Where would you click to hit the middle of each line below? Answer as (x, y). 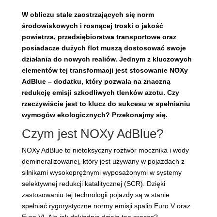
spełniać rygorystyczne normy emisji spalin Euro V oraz (106, 206)
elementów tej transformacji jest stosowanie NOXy (105, 70)
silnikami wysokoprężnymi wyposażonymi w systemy (101, 173)
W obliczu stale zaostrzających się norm (88, 15)
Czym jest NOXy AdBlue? (92, 134)
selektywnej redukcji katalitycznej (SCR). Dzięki (93, 184)
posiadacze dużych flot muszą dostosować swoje (104, 48)
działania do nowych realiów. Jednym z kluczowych (107, 59)
